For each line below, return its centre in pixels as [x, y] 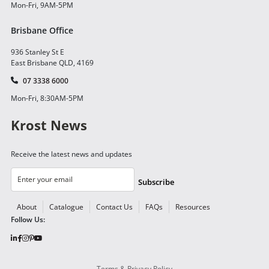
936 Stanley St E [38, 52]
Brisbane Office [42, 30]
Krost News [49, 125]
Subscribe [156, 182]
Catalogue [66, 207]
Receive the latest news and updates [71, 154]
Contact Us [114, 207]
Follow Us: [28, 219]
